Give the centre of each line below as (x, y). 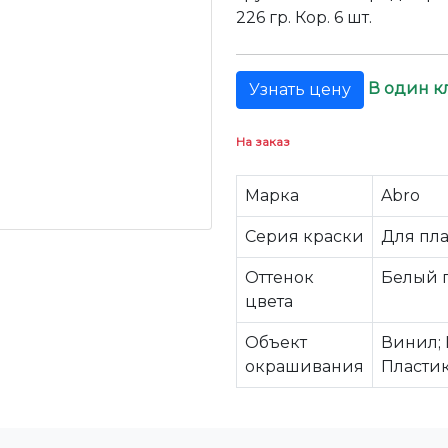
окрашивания (304, 366)
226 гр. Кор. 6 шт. (304, 17)
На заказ (263, 141)
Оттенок (279, 277)
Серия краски (304, 236)
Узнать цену (300, 89)
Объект (276, 342)
